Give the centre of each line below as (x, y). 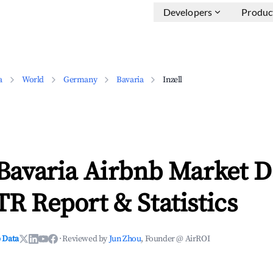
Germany (80, 80)
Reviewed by (86, 239)
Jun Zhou (125, 239)
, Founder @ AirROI (175, 239)
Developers (188, 12)
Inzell (173, 80)
